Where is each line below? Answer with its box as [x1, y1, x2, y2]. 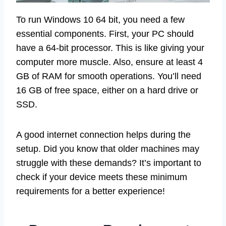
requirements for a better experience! [16, 186, 165, 196]
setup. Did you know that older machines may [16, 143, 199, 154]
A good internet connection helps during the [16, 129, 191, 140]
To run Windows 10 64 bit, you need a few [16, 14, 185, 25]
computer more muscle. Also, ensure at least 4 [16, 56, 203, 67]
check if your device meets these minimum [16, 172, 187, 182]
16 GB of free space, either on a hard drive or [16, 85, 198, 95]
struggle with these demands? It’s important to [16, 157, 201, 168]
